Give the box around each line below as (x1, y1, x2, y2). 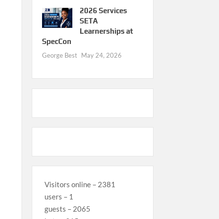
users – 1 (44, 192, 73, 201)
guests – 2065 (44, 204, 90, 213)
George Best (42, 51, 77, 60)
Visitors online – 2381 (44, 179, 115, 189)
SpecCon (42, 37, 71, 46)
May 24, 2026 (81, 51, 122, 60)
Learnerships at (79, 27, 133, 36)
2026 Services (79, 6, 127, 15)
